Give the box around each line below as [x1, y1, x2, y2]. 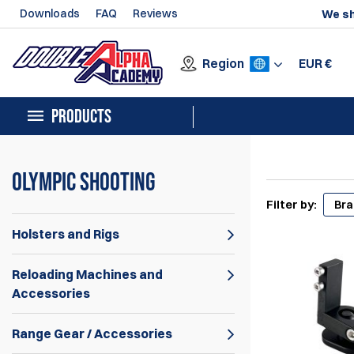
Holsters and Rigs [12, 226, 119, 242]
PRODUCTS [51, 105, 111, 128]
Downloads [20, 6, 80, 21]
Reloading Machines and [12, 266, 163, 282]
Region [202, 55, 244, 71]
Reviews [133, 6, 178, 21]
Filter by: [266, 197, 318, 212]
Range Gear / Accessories [12, 326, 172, 341]
